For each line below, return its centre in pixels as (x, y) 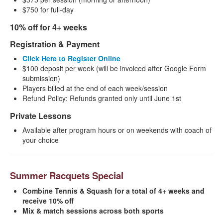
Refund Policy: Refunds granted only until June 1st (102, 98)
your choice (41, 140)
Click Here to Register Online (71, 58)
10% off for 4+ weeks (49, 27)
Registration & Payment (55, 44)
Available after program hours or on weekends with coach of (117, 130)
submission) (41, 78)
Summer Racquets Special (67, 176)
